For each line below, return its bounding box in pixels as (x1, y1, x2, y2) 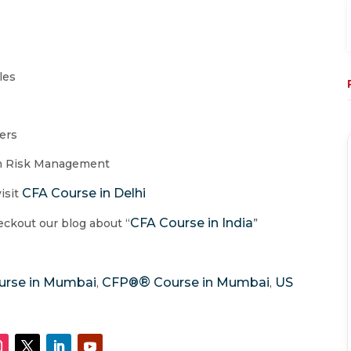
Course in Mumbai (150, 274, 270, 290)
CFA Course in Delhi (22, 185, 147, 201)
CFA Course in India (130, 215, 254, 230)
